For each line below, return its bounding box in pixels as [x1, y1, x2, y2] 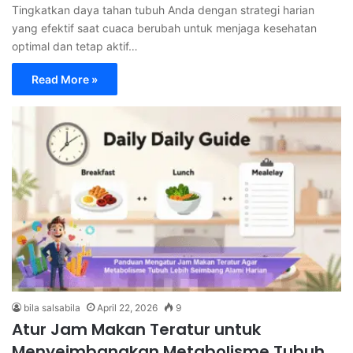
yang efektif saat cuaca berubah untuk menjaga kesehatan [12, 20, 317, 35]
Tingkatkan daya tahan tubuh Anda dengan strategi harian [12, 2, 314, 17]
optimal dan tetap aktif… [12, 39, 138, 53]
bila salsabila [24, 302, 80, 314]
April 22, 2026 [97, 302, 158, 314]
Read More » [32, 72, 98, 86]
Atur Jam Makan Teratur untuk [12, 318, 261, 341]
